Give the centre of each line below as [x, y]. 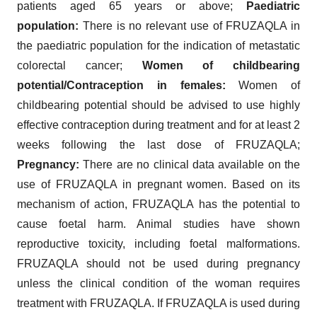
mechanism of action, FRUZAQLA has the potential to [158, 204]
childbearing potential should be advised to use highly [158, 105]
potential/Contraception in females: [121, 85]
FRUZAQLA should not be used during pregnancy [158, 263]
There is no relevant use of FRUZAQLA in [189, 25]
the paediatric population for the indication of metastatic [158, 45]
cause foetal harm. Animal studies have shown [158, 224]
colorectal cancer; [80, 65]
